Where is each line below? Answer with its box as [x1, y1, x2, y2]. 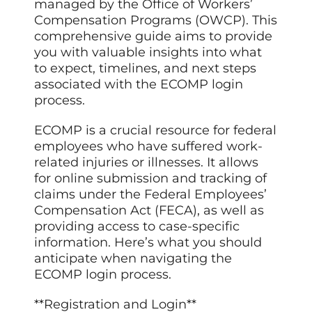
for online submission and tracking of [34, 171, 267, 187]
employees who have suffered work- [34, 139, 263, 155]
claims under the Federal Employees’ [34, 187, 267, 203]
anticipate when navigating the [34, 251, 233, 267]
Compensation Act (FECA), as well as [34, 203, 265, 219]
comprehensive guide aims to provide [34, 29, 273, 45]
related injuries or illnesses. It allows [34, 155, 259, 171]
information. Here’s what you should [34, 235, 263, 251]
